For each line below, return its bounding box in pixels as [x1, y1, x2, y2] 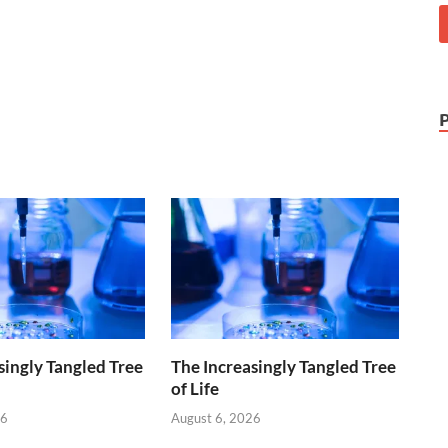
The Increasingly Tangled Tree [171, 356, 397, 378]
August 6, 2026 [171, 409, 262, 426]
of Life [171, 378, 220, 400]
